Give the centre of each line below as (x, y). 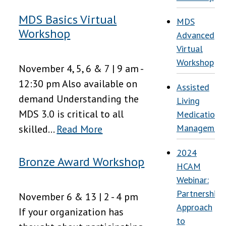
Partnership (198, 193)
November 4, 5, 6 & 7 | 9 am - (81, 69)
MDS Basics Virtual (68, 20)
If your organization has (71, 212)
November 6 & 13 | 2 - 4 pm (79, 197)
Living (188, 101)
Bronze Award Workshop (82, 162)
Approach (194, 207)
